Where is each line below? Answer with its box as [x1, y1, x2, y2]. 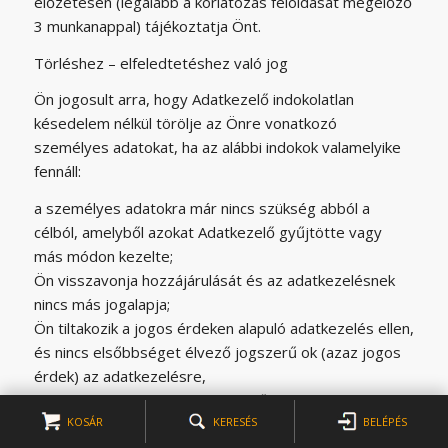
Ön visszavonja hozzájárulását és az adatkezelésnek [33, 270, 395, 290]
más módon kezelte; [33, 246, 173, 266]
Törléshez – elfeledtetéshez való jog [33, 52, 288, 73]
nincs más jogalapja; [33, 294, 170, 314]
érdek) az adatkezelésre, [33, 366, 206, 386]
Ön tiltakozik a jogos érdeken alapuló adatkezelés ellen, [33, 318, 414, 338]
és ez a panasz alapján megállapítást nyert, [33, 414, 331, 434]
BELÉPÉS [359, 413, 407, 429]
